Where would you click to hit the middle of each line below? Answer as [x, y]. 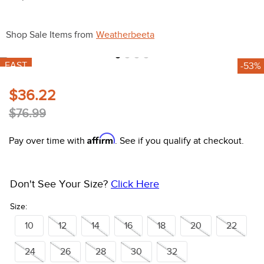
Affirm [101, 139]
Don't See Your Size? [59, 184]
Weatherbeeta [125, 35]
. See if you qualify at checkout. [179, 141]
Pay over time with [48, 141]
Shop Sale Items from [49, 35]
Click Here [135, 184]
